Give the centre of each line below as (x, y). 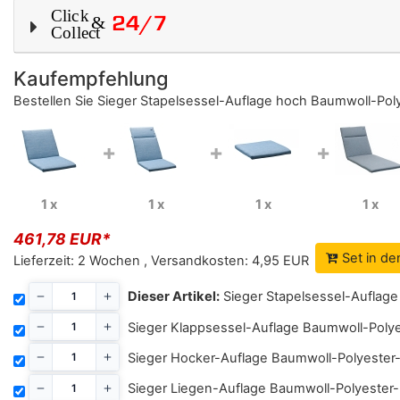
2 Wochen (109, 261)
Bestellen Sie (55, 100)
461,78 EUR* (62, 239)
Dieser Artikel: (174, 297)
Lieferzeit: (44, 261)
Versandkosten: (200, 261)
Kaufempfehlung (91, 78)
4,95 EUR (280, 261)
